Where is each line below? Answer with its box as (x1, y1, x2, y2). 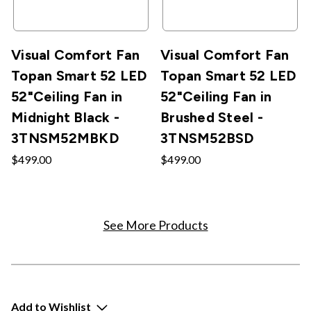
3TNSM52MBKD (11, 129, 119, 146)
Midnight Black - (11, 108, 119, 126)
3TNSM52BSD (160, 129, 254, 146)
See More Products (103, 217, 208, 233)
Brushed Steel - (160, 108, 263, 126)
